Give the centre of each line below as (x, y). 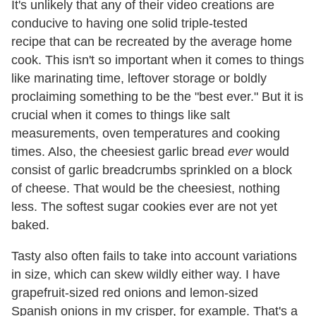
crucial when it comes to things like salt (121, 115)
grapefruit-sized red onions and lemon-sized (135, 293)
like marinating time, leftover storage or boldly (139, 78)
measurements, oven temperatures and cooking (146, 133)
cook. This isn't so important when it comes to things (158, 60)
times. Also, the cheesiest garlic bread (120, 152)
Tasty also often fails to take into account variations (154, 256)
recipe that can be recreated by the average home (152, 42)
